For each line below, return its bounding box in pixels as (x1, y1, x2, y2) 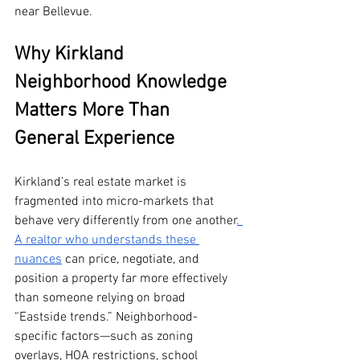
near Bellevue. (14, 4, 92, 21)
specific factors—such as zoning (14, 329, 196, 346)
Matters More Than (14, 100, 174, 123)
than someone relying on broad (14, 290, 189, 307)
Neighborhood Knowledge (14, 72, 231, 95)
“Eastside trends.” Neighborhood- (14, 309, 198, 326)
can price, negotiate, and (62, 252, 202, 268)
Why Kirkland (14, 43, 129, 67)
